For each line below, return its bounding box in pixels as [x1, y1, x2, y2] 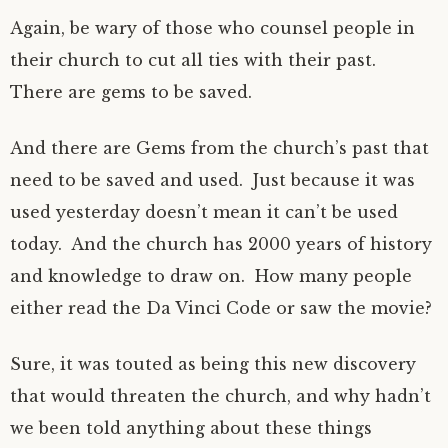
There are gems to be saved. [10, 82, 257, 102]
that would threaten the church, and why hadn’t [10, 386, 431, 406]
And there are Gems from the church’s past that [10, 138, 429, 158]
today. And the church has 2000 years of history [10, 234, 432, 254]
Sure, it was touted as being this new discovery [10, 354, 416, 374]
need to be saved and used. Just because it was [10, 170, 415, 190]
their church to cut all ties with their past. [10, 50, 381, 70]
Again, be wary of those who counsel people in [10, 18, 415, 38]
